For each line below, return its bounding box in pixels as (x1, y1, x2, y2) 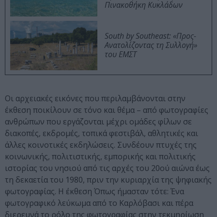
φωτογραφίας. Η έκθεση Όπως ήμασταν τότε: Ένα (5, 186, 184, 197)
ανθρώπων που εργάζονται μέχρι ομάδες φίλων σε (5, 116, 192, 127)
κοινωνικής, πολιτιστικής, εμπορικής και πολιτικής (5, 151, 196, 162)
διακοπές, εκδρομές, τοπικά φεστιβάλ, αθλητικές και (5, 128, 198, 139)
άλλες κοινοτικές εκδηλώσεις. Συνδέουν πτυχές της (5, 139, 197, 151)
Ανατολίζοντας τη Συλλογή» (105, 40, 197, 51)
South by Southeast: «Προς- (105, 31, 196, 42)
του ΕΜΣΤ (105, 49, 137, 60)
